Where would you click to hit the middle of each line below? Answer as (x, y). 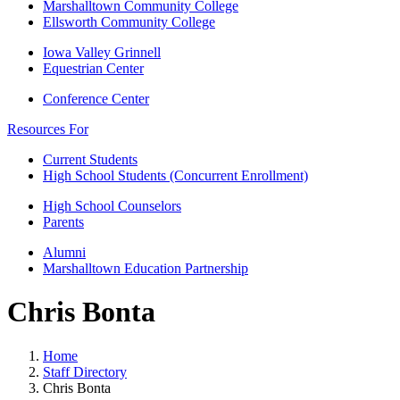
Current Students (90, 159)
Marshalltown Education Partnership (146, 268)
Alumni (64, 252)
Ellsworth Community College (129, 22)
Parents (63, 222)
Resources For (48, 129)
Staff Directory (85, 371)
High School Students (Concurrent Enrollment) (175, 175)
